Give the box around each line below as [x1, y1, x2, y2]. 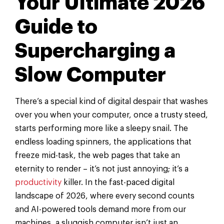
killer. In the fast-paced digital [61, 178, 174, 187]
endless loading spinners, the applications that [15, 138, 191, 146]
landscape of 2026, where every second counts [15, 192, 194, 200]
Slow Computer [15, 65, 166, 85]
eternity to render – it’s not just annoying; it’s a [15, 165, 188, 173]
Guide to [15, 17, 97, 37]
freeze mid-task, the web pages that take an [15, 151, 180, 160]
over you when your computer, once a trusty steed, [15, 111, 208, 119]
